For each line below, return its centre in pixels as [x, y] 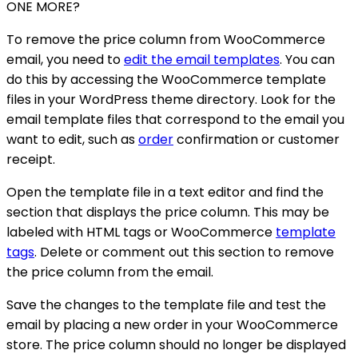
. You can [307, 59]
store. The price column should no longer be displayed [176, 344]
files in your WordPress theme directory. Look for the [171, 99]
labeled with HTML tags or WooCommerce [141, 232]
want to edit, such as [72, 139]
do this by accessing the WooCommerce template [166, 79]
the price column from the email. [110, 272]
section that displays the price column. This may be [168, 212]
